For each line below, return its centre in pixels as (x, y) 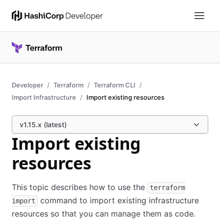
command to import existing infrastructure (118, 200)
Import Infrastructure (44, 97)
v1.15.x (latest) (43, 124)
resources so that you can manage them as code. (104, 214)
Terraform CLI (115, 85)
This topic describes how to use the (80, 187)
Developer (27, 85)
